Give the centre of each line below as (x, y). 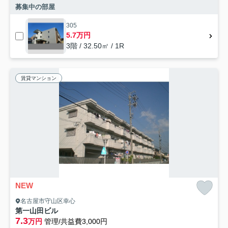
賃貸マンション (39, 78)
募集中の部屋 (35, 7)
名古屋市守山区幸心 (48, 201)
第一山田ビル (37, 211)
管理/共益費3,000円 (76, 222)
